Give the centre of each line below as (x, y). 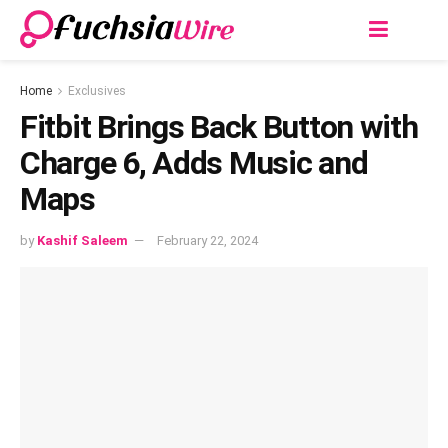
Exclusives (97, 91)
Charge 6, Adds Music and (194, 163)
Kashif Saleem (82, 240)
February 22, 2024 (207, 240)
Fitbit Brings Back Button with (219, 127)
